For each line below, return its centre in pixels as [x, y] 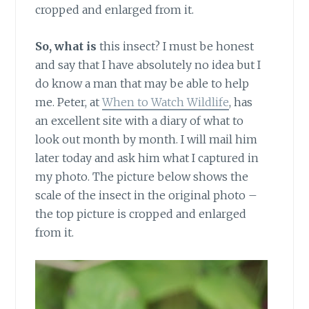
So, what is [66, 46]
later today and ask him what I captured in [147, 158]
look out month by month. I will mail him [147, 139]
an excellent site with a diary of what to [140, 120]
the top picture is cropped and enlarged [141, 213]
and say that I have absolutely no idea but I [148, 64]
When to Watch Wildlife [166, 102]
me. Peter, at [69, 102]
